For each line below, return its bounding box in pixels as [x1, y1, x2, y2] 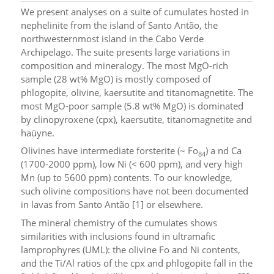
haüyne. [20, 126, 54, 139]
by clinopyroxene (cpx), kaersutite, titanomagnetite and [20, 113, 252, 125]
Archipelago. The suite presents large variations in [20, 45, 230, 58]
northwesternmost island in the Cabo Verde [20, 32, 204, 45]
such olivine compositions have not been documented [20, 185, 248, 198]
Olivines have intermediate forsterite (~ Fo [20, 144, 198, 157]
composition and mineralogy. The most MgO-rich [20, 59, 228, 72]
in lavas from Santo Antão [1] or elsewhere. [20, 198, 203, 211]
